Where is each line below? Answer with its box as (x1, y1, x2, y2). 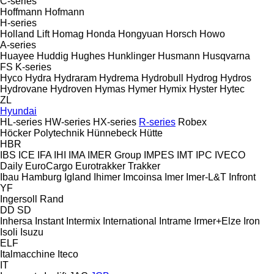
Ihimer (94, 171, 120, 182)
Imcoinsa (123, 171, 162, 182)
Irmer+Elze (194, 215, 241, 226)
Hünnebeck (87, 127, 137, 138)
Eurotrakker (75, 160, 125, 171)
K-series (15, 61, 51, 72)
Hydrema (99, 72, 139, 83)
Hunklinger (108, 50, 155, 61)
